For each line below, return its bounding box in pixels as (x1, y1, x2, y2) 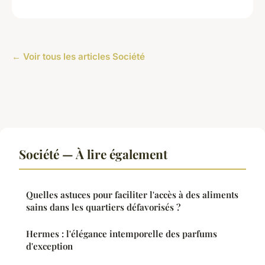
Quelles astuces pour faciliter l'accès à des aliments (26, 188, 238, 201)
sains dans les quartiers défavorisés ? (26, 201, 180, 213)
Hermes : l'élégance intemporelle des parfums (26, 227, 217, 240)
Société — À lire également (19, 145, 167, 162)
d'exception (26, 240, 73, 252)
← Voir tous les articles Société (12, 50, 145, 62)
